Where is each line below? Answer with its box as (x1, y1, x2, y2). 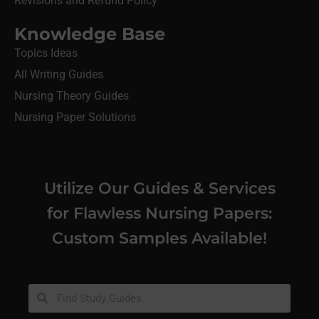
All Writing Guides (14, 67, 103, 81)
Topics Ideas (14, 46, 78, 60)
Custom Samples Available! (52, 227, 267, 248)
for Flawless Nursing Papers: (47, 202, 272, 223)
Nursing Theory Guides (14, 88, 129, 103)
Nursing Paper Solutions (14, 110, 136, 124)
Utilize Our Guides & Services (43, 177, 276, 198)
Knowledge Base (14, 23, 165, 44)
